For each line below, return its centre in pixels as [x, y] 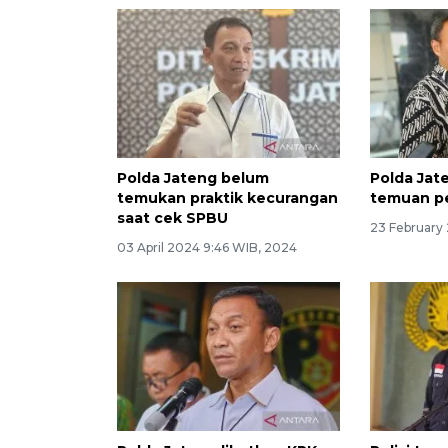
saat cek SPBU [172, 218]
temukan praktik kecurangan [227, 198]
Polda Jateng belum [193, 178]
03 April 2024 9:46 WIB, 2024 [207, 248]
